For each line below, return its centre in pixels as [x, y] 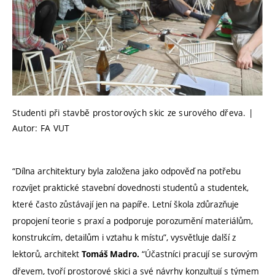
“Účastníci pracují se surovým [199, 254]
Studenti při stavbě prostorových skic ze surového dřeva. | [133, 112]
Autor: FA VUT [41, 128]
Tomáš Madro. [110, 254]
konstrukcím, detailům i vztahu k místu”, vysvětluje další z [124, 238]
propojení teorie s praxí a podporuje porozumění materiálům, [133, 221]
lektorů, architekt [47, 254]
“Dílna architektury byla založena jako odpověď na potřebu [126, 171]
